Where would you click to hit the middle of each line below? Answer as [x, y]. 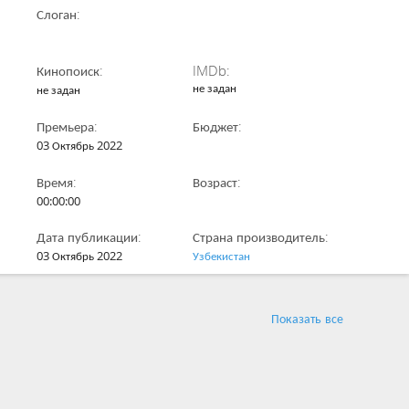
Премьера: [68, 126]
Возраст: [217, 182]
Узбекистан [222, 256]
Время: [57, 182]
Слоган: [59, 14]
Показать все [307, 318]
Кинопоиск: [70, 70]
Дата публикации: [89, 236]
